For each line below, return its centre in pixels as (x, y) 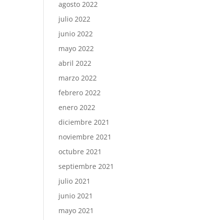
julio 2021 (75, 181)
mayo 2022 (76, 48)
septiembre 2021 (86, 166)
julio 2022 (75, 19)
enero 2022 (77, 107)
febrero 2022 (80, 93)
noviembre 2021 (85, 137)
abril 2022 (75, 63)
